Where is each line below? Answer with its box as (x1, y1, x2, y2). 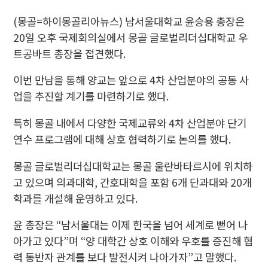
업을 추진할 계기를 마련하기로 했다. (13, 89, 169, 104)
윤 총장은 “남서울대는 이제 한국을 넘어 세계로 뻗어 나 (13, 217, 248, 233)
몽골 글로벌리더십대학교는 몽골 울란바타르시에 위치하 (13, 158, 253, 173)
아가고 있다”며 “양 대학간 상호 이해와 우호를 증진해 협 (13, 233, 254, 249)
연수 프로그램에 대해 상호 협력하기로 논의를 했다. (13, 132, 232, 147)
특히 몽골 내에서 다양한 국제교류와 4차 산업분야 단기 (13, 115, 247, 131)
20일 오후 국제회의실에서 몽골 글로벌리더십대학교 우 (13, 29, 248, 45)
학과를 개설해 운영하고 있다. (13, 190, 138, 206)
